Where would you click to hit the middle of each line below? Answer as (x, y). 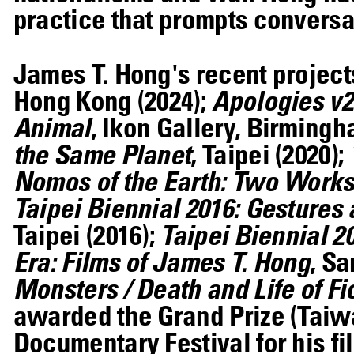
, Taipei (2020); (270, 153)
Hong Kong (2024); (113, 100)
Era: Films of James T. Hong (162, 261)
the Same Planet (102, 153)
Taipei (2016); (87, 234)
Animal (52, 126)
